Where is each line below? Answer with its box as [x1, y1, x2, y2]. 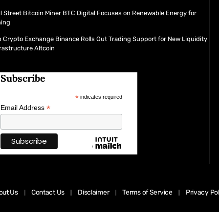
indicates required [79, 93, 123, 100]
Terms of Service [122, 188, 173, 197]
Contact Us [31, 188, 65, 197]
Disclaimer [78, 188, 109, 197]
